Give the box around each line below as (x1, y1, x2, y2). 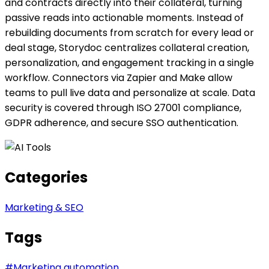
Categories (5, 167, 88, 187)
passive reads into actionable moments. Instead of (5, 10, 244, 25)
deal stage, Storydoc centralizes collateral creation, (5, 40, 249, 55)
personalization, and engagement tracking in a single (5, 55, 254, 70)
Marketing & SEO (5, 200, 83, 214)
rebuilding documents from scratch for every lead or (5, 25, 254, 40)
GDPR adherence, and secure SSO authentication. (5, 115, 238, 130)
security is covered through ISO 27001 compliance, (5, 100, 241, 115)
